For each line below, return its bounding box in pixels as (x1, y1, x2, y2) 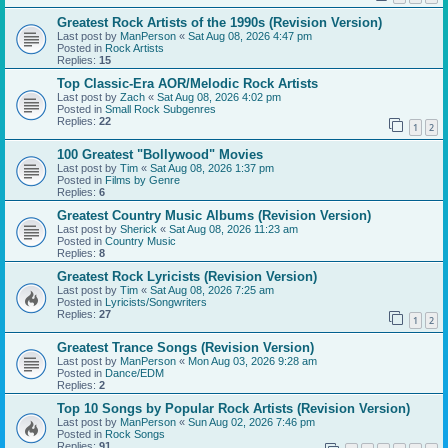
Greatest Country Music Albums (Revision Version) (57, 208, 371, 224)
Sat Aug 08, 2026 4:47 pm (188, 30, 312, 43)
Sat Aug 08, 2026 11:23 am (169, 223, 298, 236)
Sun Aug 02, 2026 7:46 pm (188, 415, 315, 428)
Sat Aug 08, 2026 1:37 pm (150, 162, 274, 175)
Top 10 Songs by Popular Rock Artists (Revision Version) (57, 400, 410, 416)
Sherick (120, 223, 157, 236)
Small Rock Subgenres (105, 103, 216, 116)
